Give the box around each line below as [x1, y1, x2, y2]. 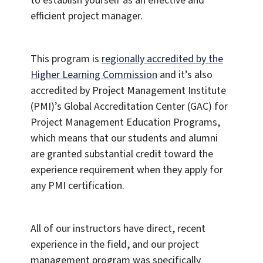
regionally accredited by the [102, 52, 223, 67]
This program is [31, 52, 102, 67]
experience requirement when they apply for [31, 163, 223, 178]
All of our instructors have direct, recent [31, 221, 205, 237]
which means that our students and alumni [31, 131, 218, 146]
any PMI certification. [31, 178, 124, 194]
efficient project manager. [31, 9, 143, 24]
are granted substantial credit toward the [31, 147, 213, 162]
